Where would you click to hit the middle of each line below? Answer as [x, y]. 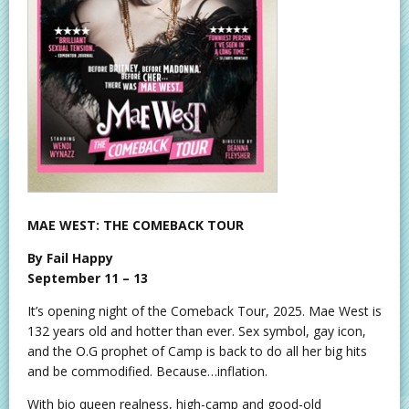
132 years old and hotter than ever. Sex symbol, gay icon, [197, 330]
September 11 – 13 [88, 278]
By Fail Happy [70, 257]
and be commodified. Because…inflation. [147, 371]
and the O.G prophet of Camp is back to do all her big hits [197, 351]
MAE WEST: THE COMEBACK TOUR [136, 225]
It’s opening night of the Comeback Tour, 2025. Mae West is [204, 310]
